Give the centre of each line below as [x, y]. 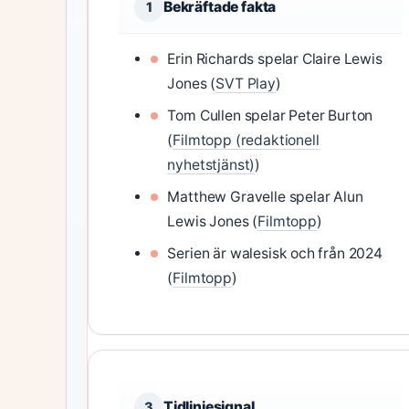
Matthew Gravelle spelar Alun [265, 197]
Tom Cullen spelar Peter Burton [270, 115]
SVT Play [246, 84]
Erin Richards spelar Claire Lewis [275, 59]
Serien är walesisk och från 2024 [275, 253]
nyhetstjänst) [211, 165]
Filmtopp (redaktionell [246, 140]
